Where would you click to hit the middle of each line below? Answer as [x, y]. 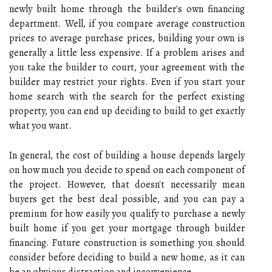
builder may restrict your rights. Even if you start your [127, 82]
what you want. [40, 125]
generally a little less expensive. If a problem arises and [127, 53]
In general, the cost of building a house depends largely [127, 155]
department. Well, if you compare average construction [127, 23]
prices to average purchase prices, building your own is [127, 38]
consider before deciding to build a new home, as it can [127, 257]
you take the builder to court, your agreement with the [127, 67]
